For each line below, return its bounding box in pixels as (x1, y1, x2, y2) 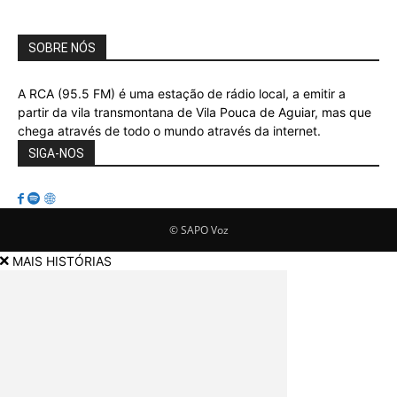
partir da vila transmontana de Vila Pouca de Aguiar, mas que (18, 105, 371, 121)
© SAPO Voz (168, 222, 229, 238)
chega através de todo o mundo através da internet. (18, 123, 321, 139)
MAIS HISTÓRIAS (12, 253, 112, 269)
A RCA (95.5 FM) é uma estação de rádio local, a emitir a (18, 86, 346, 102)
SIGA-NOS (28, 146, 84, 161)
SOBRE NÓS (28, 41, 96, 56)
